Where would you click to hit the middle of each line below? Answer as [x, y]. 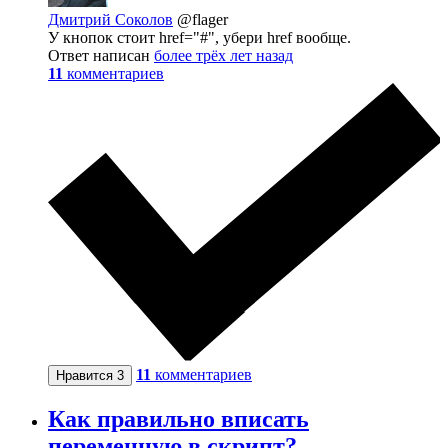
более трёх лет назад [223, 55]
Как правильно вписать [178, 419]
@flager [202, 19]
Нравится [86, 376]
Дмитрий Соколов [110, 19]
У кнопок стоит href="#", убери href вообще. [199, 37]
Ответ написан [101, 55]
